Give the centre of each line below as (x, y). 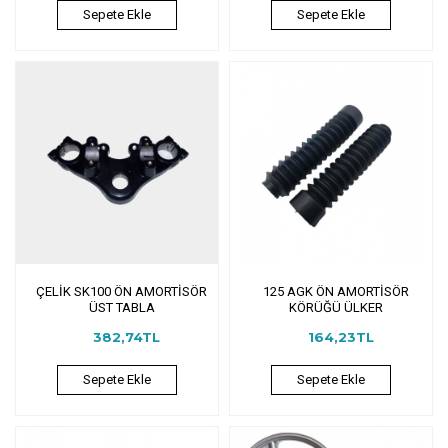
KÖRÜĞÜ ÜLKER (335, 307)
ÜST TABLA (121, 307)
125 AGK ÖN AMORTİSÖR (335, 291)
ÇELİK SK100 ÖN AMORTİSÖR (122, 291)
